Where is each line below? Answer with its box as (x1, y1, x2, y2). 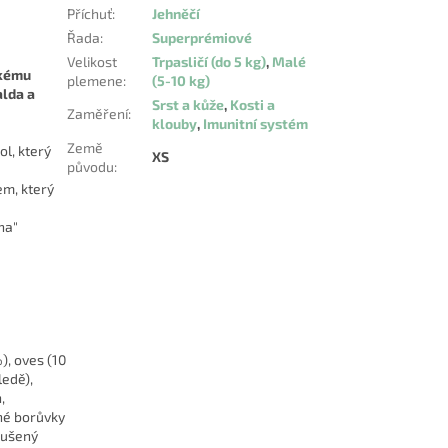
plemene (67, 72, 124, 90)
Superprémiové (152, 29, 253, 47)
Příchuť (67, 5, 113, 23)
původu (67, 158, 115, 176)
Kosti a (230, 96, 276, 114)
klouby (152, 115, 198, 133)
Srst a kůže (152, 96, 225, 114)
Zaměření (67, 105, 129, 123)
